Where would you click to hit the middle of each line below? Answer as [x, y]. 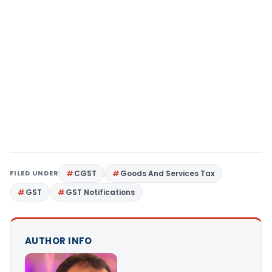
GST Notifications [100, 192]
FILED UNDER [34, 173]
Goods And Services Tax [168, 173]
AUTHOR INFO [59, 240]
